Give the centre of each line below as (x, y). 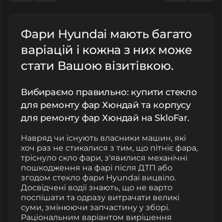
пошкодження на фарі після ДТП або (97, 167)
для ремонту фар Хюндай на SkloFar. (105, 118)
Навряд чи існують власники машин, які (103, 138)
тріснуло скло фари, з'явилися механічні (104, 158)
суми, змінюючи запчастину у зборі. (95, 207)
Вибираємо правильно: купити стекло (109, 92)
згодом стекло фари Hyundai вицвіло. (98, 177)
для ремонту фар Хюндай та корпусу (106, 105)
